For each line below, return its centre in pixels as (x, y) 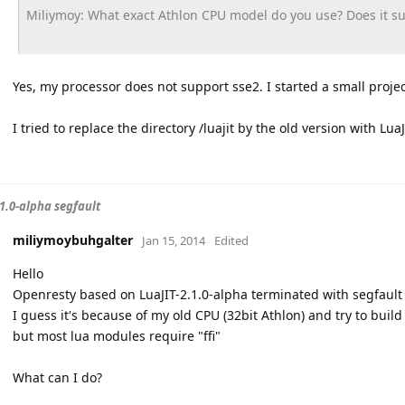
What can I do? (57, 377)
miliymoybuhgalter (73, 240)
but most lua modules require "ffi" (117, 336)
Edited (231, 240)
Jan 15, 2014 (174, 240)
